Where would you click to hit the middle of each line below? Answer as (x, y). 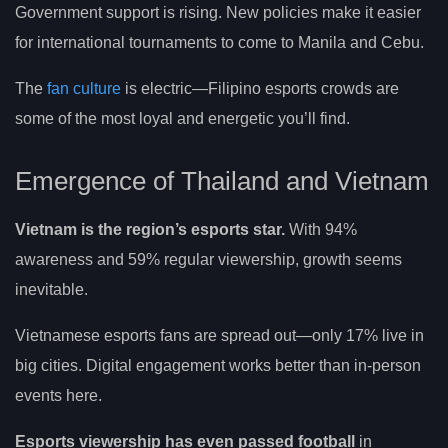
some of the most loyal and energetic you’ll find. (182, 118)
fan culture (84, 88)
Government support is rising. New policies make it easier (218, 12)
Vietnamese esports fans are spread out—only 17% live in (219, 336)
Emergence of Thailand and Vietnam (222, 181)
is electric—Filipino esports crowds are (260, 88)
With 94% (321, 230)
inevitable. (51, 290)
